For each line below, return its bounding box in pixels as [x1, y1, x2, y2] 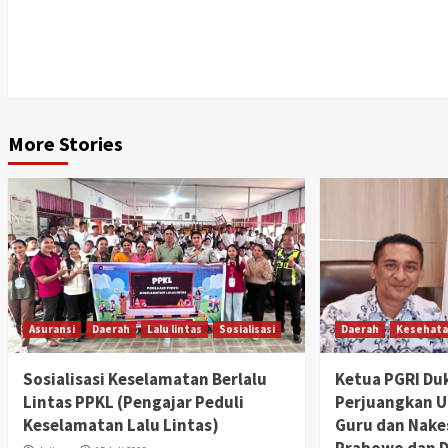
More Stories [7, 131, 123, 157]
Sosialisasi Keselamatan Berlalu [22, 368, 267, 391]
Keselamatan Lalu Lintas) [22, 414, 222, 437]
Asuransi [28, 322, 75, 337]
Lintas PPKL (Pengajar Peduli [22, 391, 247, 414]
